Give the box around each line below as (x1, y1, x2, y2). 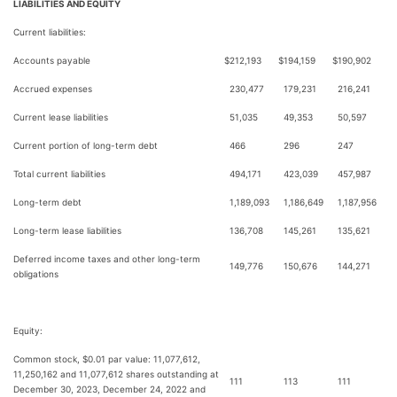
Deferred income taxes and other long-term (13, 253, 200, 264)
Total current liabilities (13, 168, 105, 179)
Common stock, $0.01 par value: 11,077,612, (13, 354, 200, 364)
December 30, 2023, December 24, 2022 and (13, 384, 206, 394)
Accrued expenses (13, 83, 92, 94)
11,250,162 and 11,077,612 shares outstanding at (13, 369, 219, 379)
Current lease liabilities (13, 112, 108, 122)
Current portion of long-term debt (13, 140, 158, 151)
